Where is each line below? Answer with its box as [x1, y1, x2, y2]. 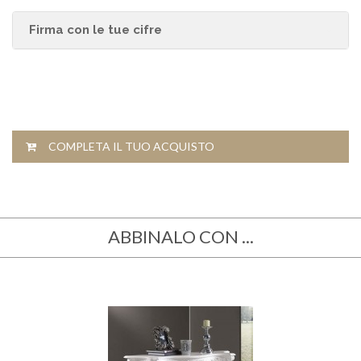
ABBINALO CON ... [107, 226, 254, 248]
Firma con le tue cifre [29, 23, 162, 38]
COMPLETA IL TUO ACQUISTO [36, 139, 214, 154]
